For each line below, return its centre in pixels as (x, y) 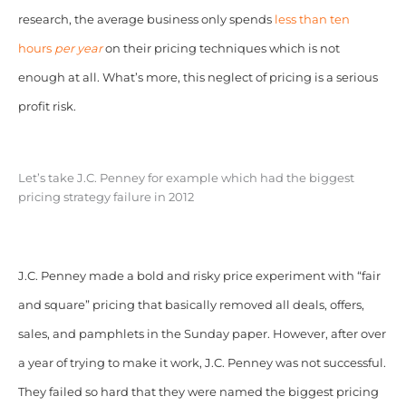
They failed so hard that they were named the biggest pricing (198, 392)
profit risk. (47, 107)
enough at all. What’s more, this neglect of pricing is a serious (198, 78)
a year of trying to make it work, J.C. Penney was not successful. (202, 363)
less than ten (312, 20)
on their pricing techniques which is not (221, 49)
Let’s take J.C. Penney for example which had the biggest (186, 179)
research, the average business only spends (146, 20)
